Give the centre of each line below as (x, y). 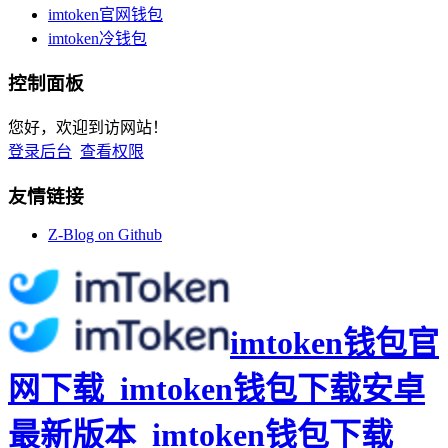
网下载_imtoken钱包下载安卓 (216, 388)
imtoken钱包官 (334, 342)
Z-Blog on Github (105, 235)
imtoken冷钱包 (97, 39)
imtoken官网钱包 (105, 15)
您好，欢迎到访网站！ (88, 127)
